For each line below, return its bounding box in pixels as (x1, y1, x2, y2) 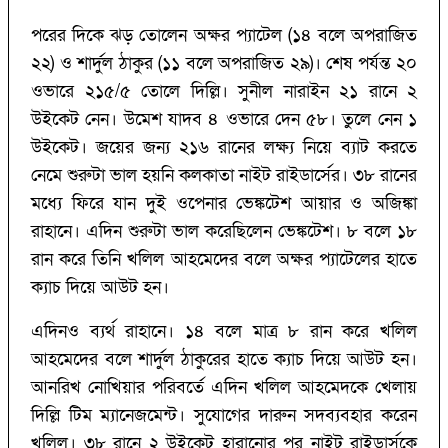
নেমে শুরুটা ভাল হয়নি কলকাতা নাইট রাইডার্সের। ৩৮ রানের (31, 164, 417, 188)
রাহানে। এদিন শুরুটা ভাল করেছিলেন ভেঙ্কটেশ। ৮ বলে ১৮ (31, 220, 417, 244)
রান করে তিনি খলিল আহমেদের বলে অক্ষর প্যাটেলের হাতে (31, 248, 417, 272)
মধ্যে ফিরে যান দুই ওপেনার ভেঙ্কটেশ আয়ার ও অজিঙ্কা (31, 192, 417, 216)
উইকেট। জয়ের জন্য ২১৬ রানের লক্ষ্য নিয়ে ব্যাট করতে (31, 136, 417, 160)
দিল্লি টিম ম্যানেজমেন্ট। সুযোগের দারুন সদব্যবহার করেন (31, 404, 417, 428)
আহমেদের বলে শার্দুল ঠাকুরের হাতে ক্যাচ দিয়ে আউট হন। (31, 348, 417, 372)
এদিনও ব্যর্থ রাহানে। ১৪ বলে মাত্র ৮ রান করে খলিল (31, 320, 417, 344)
